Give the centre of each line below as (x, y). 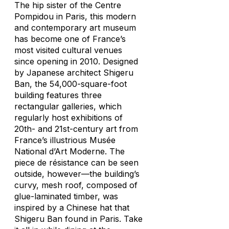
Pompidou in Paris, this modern (75, 16)
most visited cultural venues (68, 50)
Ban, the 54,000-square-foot (71, 84)
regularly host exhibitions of (68, 118)
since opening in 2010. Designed (76, 61)
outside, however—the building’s (77, 174)
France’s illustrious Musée (65, 140)
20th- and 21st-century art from (76, 129)
